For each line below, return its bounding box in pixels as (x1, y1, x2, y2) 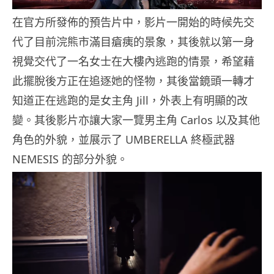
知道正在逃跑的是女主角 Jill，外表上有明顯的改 (12, 93, 248, 108)
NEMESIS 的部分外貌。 (12, 152, 128, 167)
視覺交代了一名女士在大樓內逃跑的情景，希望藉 (12, 54, 254, 69)
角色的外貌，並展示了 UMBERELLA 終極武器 (12, 132, 235, 147)
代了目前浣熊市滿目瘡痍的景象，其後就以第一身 (12, 34, 254, 50)
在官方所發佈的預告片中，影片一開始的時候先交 (12, 15, 254, 30)
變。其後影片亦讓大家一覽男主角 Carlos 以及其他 (12, 113, 260, 128)
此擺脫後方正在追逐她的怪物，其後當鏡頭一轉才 (12, 73, 254, 89)
